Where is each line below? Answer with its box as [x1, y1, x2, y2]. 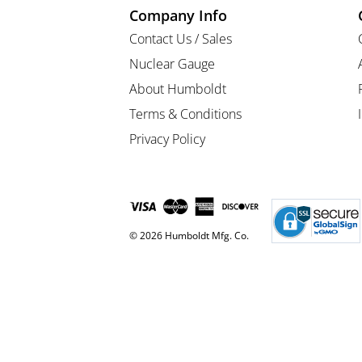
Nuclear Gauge [129, 55, 215, 74]
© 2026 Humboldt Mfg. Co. [129, 229, 249, 243]
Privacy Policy [129, 130, 205, 149]
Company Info [129, 6, 227, 26]
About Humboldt [129, 80, 226, 99]
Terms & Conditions [129, 105, 242, 124]
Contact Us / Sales [129, 30, 232, 48]
